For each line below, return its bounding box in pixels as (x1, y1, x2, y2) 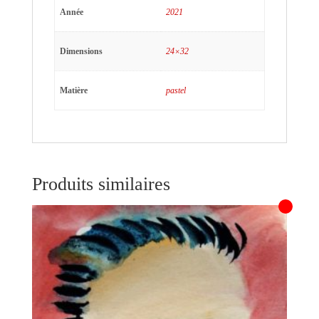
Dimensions (59, 46, 103, 56)
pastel (165, 85, 186, 95)
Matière (59, 85, 88, 95)
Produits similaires (31, 173, 170, 194)
